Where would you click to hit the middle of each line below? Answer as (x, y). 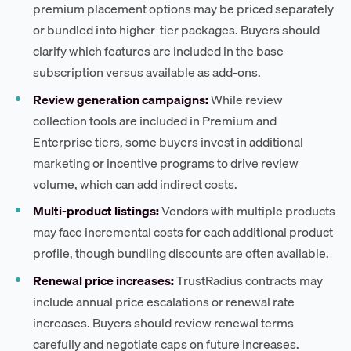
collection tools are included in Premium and (155, 120)
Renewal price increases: (104, 280)
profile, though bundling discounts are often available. (181, 253)
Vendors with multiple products (248, 211)
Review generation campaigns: (121, 99)
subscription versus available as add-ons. (147, 72)
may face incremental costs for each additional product (183, 232)
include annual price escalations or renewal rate (164, 301)
